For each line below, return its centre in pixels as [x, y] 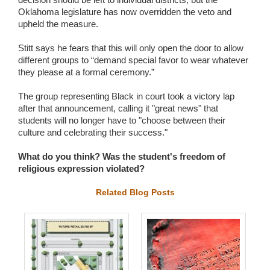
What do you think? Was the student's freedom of [122, 156]
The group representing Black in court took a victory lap [126, 96]
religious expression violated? [81, 168]
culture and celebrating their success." [93, 132]
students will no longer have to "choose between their [122, 120]
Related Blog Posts [135, 192]
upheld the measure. [58, 24]
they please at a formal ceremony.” [86, 72]
